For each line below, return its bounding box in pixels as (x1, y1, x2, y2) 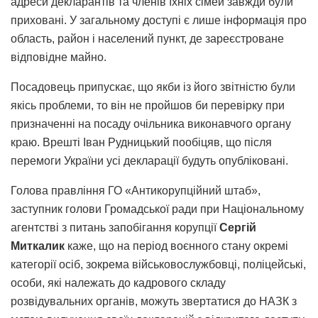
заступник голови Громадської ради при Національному (11, 203, 304, 216)
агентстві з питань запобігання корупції (11, 221, 219, 234)
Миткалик (11, 240, 67, 253)
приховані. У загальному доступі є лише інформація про (11, 14, 307, 27)
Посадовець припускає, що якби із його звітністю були (11, 81, 295, 94)
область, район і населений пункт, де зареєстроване (11, 33, 284, 45)
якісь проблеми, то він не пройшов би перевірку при (11, 99, 285, 112)
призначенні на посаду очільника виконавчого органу (11, 118, 291, 131)
